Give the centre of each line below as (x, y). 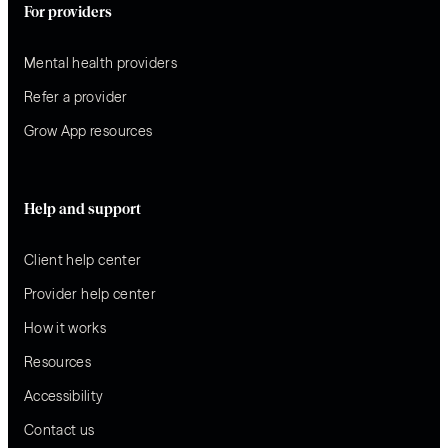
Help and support (82, 209)
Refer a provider (76, 96)
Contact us (59, 429)
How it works (65, 327)
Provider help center (90, 293)
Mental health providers (101, 62)
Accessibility (64, 395)
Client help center (83, 259)
